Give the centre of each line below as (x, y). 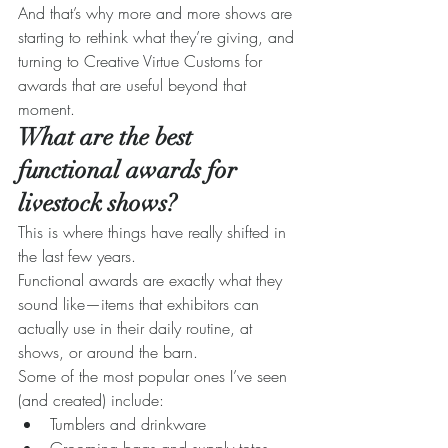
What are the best (108, 137)
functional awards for (130, 170)
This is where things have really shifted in (154, 232)
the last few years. (77, 256)
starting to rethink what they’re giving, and (158, 37)
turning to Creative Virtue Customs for (142, 61)
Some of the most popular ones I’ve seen (155, 376)
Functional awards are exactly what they (152, 280)
